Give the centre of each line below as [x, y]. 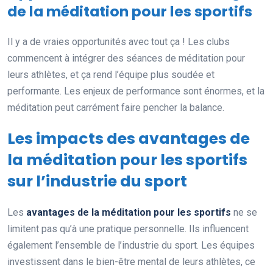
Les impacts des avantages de [129, 138]
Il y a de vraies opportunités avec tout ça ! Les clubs [119, 41]
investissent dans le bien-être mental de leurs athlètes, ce [131, 261]
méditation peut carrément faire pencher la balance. [116, 107]
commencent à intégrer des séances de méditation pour [126, 58]
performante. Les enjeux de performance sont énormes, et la [136, 91]
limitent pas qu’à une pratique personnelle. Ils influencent [128, 229]
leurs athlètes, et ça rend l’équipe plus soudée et [111, 74]
